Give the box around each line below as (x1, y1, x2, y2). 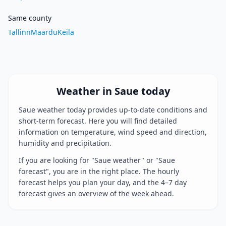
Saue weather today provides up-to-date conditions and (19, 105, 207, 115)
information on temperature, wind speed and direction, (19, 127, 207, 137)
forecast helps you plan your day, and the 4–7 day (19, 178, 187, 187)
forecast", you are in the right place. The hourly (19, 166, 179, 176)
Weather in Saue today (56, 84, 170, 98)
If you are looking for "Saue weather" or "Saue (19, 155, 175, 165)
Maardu (31, 27, 58, 37)
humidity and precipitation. (19, 138, 111, 148)
